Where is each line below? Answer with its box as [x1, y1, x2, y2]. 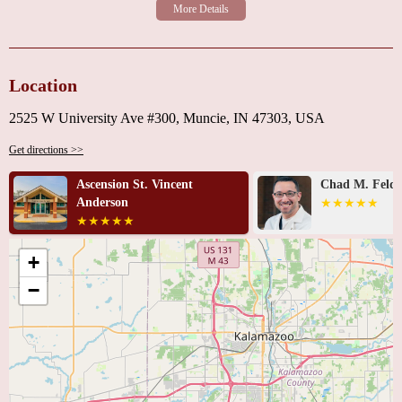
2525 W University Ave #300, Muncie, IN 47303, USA [9, 110, 325, 126]
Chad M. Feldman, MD [76, 178, 205, 191]
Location [9, 75, 77, 95]
